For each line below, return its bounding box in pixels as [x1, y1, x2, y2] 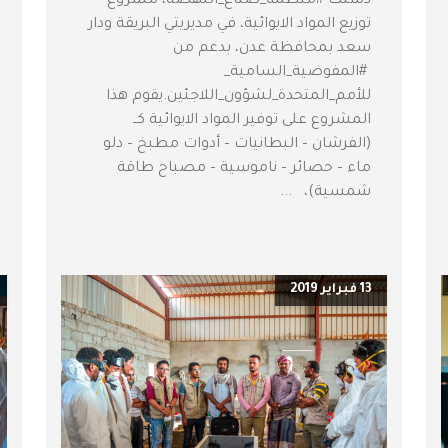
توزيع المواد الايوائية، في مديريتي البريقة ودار [88, 17, 371, 34]
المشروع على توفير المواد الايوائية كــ [133, 113, 371, 130]
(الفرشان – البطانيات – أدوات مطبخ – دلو [103, 137, 371, 154]
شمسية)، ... [280, 185, 371, 202]
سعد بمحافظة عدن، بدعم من [145, 41, 371, 58]
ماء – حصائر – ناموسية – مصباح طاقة [117, 161, 371, 178]
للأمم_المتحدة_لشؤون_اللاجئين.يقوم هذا [106, 89, 371, 106]
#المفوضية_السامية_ [224, 65, 371, 82]
